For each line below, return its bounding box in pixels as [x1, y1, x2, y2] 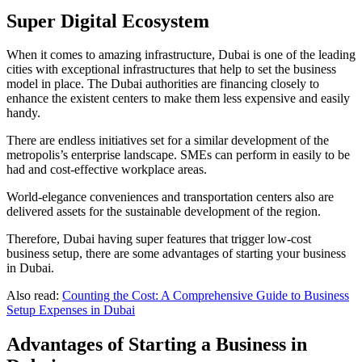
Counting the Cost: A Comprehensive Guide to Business [62, 288, 349, 303]
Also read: [6, 288, 62, 303]
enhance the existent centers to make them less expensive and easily [6, 91, 350, 106]
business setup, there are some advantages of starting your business [6, 246, 346, 261]
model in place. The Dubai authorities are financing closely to [6, 77, 319, 91]
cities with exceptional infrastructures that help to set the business [6, 62, 336, 77]
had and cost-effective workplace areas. [6, 162, 207, 177]
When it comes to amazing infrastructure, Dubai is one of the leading [6, 48, 356, 62]
